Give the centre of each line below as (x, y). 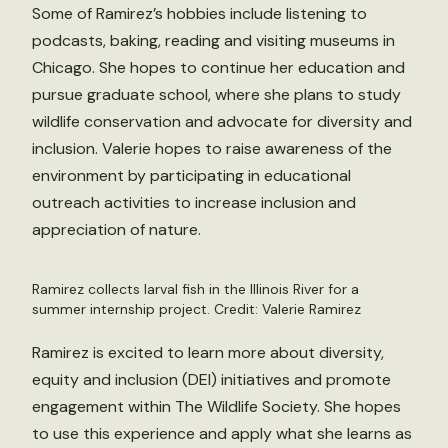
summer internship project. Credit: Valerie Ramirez (196, 309)
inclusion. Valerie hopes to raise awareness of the (212, 148)
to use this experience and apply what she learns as (222, 433)
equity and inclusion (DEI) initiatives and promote (211, 379)
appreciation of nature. (116, 229)
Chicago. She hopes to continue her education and (218, 67)
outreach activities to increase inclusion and (194, 202)
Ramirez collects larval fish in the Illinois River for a (195, 289)
